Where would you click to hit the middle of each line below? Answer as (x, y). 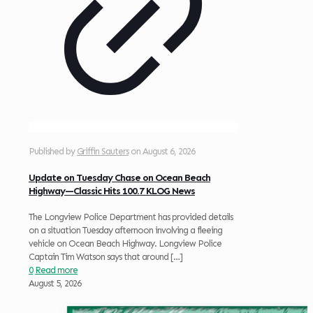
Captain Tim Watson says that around (99, 257)
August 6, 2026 (169, 152)
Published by (53, 152)
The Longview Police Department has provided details (131, 217)
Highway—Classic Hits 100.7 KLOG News (112, 191)
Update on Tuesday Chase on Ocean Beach (119, 177)
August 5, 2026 (55, 284)
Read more (56, 270)
